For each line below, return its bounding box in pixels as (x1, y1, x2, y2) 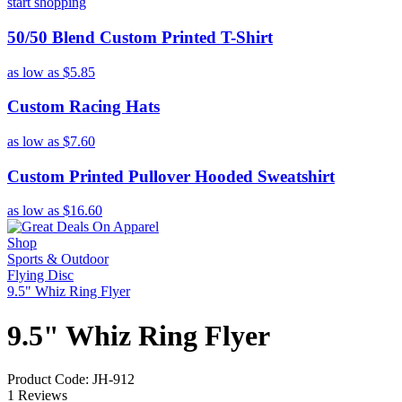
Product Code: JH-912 (7, 371, 135, 388)
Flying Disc (7, 267, 74, 284)
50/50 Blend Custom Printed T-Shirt (7, 27, 273, 47)
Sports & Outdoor (7, 251, 109, 267)
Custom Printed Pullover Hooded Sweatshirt (7, 166, 335, 186)
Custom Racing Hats (7, 97, 160, 117)
